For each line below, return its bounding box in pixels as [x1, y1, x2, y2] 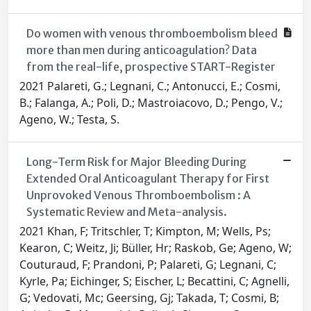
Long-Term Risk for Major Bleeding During [26, 155, 246, 169]
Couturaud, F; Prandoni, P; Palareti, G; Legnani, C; [19, 257, 276, 273]
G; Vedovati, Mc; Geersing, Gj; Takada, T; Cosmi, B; [19, 290, 279, 306]
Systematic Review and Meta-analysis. [26, 205, 227, 219]
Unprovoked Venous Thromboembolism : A [26, 188, 251, 203]
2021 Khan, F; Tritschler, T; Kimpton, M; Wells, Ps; [19, 224, 271, 239]
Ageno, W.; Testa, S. [19, 112, 119, 128]
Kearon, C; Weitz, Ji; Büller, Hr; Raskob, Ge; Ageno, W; [19, 240, 292, 256]
